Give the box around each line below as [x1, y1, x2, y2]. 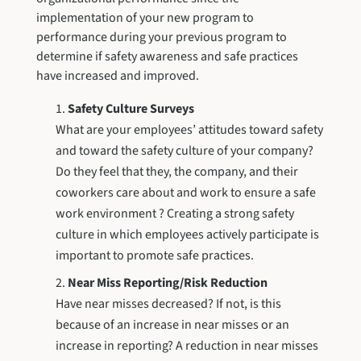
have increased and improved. [35, 66, 199, 85]
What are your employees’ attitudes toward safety [55, 120, 323, 139]
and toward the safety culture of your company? [55, 141, 313, 160]
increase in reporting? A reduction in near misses [55, 336, 318, 355]
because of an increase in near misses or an [55, 315, 289, 334]
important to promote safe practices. [55, 246, 254, 264]
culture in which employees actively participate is [55, 225, 319, 243]
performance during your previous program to [35, 27, 287, 46]
